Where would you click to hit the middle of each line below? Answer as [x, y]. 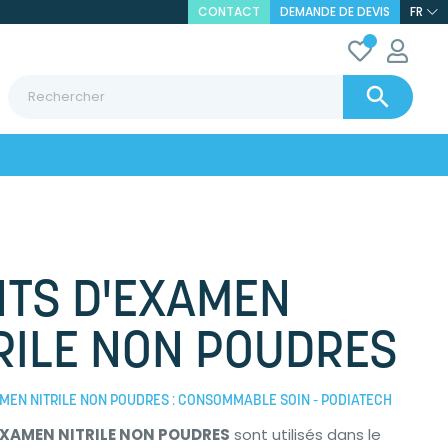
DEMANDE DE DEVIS [334, 11]
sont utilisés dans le [306, 434]
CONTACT [228, 11]
